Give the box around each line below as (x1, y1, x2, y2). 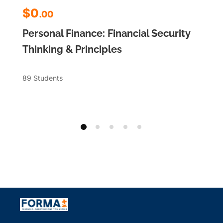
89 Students (22, 73, 63, 82)
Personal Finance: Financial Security (22, 27, 190, 39)
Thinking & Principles (22, 43, 122, 55)
